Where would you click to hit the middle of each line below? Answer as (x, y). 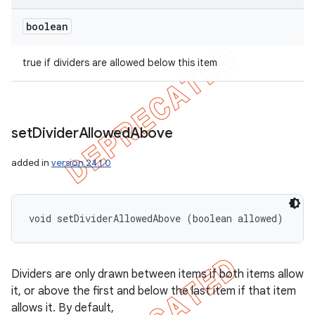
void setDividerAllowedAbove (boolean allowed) (156, 218)
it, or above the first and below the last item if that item (154, 291)
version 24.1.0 (81, 163)
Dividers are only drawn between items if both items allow (157, 274)
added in (31, 163)
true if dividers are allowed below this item (120, 63)
